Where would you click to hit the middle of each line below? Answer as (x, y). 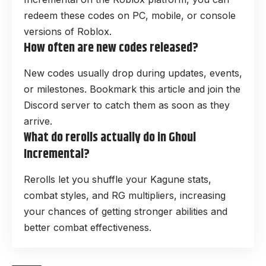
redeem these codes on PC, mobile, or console (130, 15)
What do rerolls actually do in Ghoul (110, 138)
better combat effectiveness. (88, 228)
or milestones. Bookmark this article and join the (132, 89)
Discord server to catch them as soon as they (127, 105)
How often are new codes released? (111, 48)
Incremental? (57, 155)
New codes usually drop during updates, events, (133, 73)
